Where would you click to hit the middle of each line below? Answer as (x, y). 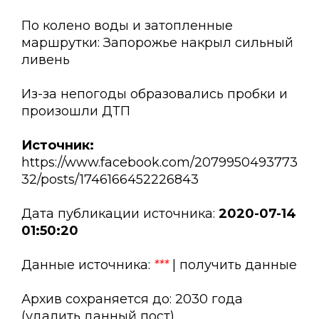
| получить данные (233, 265)
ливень (46, 60)
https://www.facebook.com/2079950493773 (159, 163)
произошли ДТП (76, 111)
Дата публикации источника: (120, 214)
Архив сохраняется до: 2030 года (132, 299)
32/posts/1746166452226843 (110, 180)
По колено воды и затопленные (127, 26)
